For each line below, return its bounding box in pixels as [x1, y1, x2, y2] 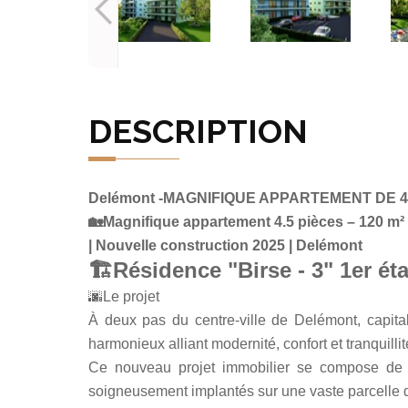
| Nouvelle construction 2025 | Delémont [88, 238, 362, 253]
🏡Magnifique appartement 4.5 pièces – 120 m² [88, 214, 404, 229]
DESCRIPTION [88, 112, 308, 150]
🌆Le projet [88, 289, 159, 304]
